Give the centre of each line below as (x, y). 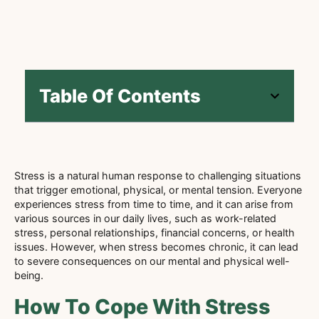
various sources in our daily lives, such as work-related (145, 219)
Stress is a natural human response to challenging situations (158, 176)
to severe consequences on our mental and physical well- (152, 261)
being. (29, 276)
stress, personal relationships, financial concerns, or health (155, 233)
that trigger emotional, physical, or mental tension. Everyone (158, 190)
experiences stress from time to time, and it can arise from (154, 204)
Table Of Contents (120, 96)
